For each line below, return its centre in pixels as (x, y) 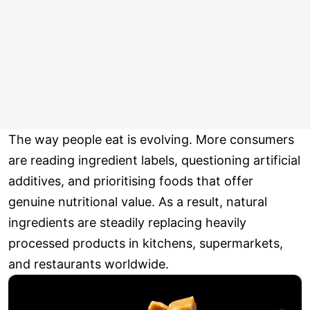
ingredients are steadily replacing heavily (127, 223)
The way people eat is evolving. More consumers (151, 140)
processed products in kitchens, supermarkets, (146, 244)
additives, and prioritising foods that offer (131, 181)
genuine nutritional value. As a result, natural (138, 202)
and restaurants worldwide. (89, 264)
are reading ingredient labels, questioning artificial (154, 161)
